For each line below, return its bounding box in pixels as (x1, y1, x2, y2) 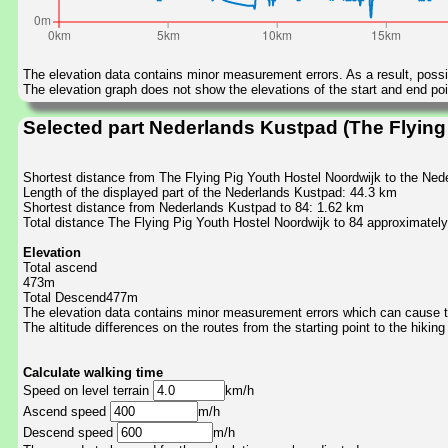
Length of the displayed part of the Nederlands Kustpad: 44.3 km (23, 184, 397, 200)
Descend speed (23, 424, 117, 440)
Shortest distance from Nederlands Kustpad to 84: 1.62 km (23, 199, 364, 215)
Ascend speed (23, 403, 110, 419)
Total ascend (23, 259, 97, 275)
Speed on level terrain (23, 382, 153, 398)
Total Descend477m (23, 289, 138, 305)
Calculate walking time (23, 364, 163, 380)
